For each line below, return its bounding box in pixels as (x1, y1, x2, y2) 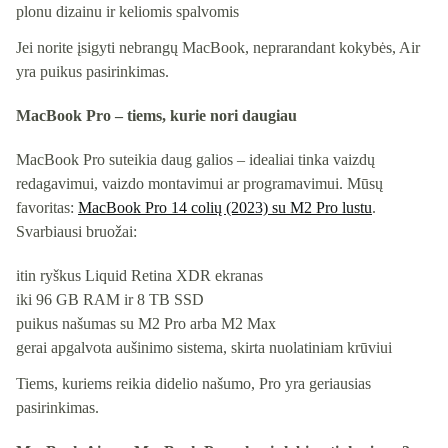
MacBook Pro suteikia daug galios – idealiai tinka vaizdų (16, 150, 375, 168)
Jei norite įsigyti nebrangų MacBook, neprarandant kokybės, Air (16, 38, 420, 56)
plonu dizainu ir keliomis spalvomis (16, 2, 239, 20)
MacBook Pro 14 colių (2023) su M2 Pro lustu (78, 198, 372, 216)
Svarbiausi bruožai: (16, 222, 137, 240)
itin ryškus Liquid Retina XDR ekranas (16, 266, 263, 284)
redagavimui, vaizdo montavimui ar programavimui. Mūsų (16, 174, 383, 192)
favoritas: (16, 198, 78, 216)
